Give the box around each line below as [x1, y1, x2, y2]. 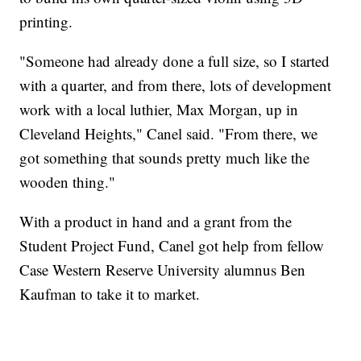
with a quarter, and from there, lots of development [19, 74, 332, 95]
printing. [19, 10, 73, 31]
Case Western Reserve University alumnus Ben [19, 259, 306, 280]
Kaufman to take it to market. [19, 283, 201, 304]
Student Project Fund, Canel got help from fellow [19, 234, 325, 255]
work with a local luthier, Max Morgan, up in [19, 98, 299, 119]
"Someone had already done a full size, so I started [19, 50, 330, 71]
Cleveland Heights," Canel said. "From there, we [19, 122, 318, 143]
